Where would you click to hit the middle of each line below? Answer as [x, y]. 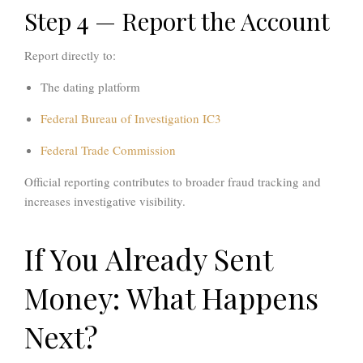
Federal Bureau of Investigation [120, 119]
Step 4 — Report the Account [177, 21]
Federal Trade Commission [108, 150]
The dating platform [90, 87]
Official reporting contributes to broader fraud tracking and [173, 182]
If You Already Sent [148, 259]
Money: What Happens [171, 298]
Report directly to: [70, 56]
